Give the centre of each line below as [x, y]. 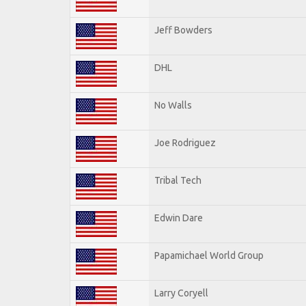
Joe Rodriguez [185, 142]
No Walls [173, 105]
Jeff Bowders [183, 30]
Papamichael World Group [209, 255]
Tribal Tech [178, 180]
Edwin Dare [179, 218]
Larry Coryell [181, 293]
